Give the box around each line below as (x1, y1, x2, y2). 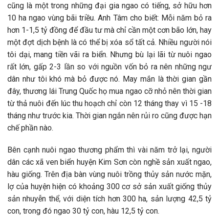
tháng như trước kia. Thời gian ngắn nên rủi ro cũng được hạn (7, 110, 212, 120)
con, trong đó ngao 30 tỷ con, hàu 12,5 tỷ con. (7, 206, 159, 216)
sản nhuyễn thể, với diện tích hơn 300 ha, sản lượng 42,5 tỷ (7, 194, 212, 204)
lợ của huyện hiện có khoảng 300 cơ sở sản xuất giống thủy (7, 182, 212, 192)
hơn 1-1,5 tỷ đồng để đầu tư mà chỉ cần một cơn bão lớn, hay (7, 25, 212, 35)
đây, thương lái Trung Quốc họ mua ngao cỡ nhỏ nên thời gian (7, 86, 212, 96)
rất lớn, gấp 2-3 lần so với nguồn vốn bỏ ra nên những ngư (7, 62, 212, 71)
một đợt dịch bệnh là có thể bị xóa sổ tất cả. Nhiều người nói (7, 37, 212, 47)
